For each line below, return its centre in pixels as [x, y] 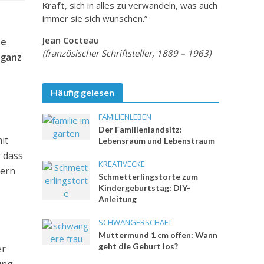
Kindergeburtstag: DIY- [145, 188]
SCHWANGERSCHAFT [136, 222]
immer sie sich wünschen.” [95, 18]
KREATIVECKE [122, 164]
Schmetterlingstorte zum [148, 176]
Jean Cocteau [71, 40]
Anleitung [118, 199]
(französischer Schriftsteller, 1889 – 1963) [127, 53]
